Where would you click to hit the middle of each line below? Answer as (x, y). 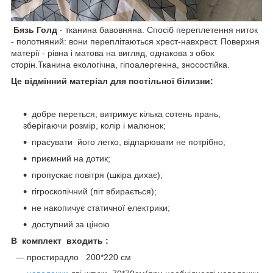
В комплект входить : (60, 240)
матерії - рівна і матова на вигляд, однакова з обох (113, 53)
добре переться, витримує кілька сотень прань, (126, 114)
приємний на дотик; (71, 158)
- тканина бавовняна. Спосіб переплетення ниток (158, 30)
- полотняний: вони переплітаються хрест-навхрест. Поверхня (135, 41)
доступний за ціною (71, 224)
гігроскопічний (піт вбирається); (94, 191)
